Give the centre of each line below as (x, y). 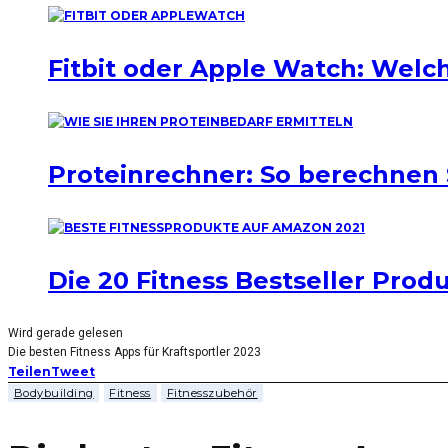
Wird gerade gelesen (65, 333)
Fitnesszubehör (212, 393)
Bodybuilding (53, 393)
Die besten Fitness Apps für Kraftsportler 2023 (134, 352)
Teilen (29, 371)
